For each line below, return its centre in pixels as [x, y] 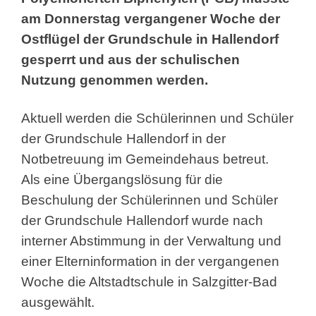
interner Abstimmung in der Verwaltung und [151, 241]
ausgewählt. [58, 302]
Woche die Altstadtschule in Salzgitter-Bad [149, 281]
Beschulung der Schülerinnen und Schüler [150, 200]
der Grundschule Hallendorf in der [123, 138]
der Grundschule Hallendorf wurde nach [142, 220]
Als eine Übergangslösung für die [122, 179]
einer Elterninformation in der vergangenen [150, 261]
